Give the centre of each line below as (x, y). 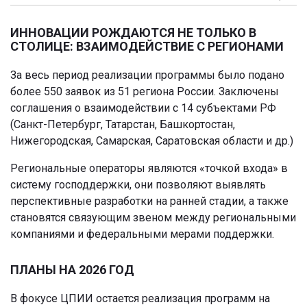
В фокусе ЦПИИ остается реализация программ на (140, 299)
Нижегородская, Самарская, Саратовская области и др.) (152, 141)
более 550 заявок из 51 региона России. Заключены (145, 92)
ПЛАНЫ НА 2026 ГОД (72, 270)
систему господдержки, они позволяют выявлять (138, 185)
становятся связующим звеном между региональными (153, 218)
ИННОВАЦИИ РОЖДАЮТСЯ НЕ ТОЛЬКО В (133, 33)
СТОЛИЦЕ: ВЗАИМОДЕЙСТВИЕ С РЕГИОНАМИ (147, 47)
